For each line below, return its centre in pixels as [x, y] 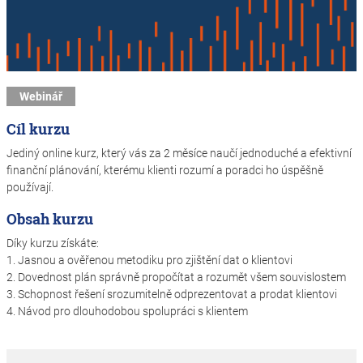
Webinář [41, 96]
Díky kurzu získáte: [53, 243]
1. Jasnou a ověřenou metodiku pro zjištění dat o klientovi [149, 260]
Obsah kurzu [50, 218]
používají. [30, 187]
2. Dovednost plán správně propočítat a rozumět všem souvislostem [176, 277]
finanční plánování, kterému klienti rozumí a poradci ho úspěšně [165, 170]
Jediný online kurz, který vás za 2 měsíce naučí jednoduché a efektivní [179, 153]
